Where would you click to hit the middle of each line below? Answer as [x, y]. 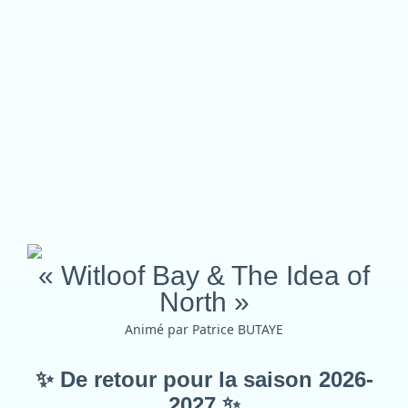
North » [204, 302]
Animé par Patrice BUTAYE [204, 329]
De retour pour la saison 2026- [213, 379]
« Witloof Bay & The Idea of [204, 275]
